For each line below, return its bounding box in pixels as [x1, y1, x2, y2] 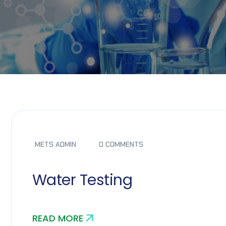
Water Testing [32, 169, 132, 191]
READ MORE [32, 212, 83, 224]
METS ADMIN [35, 140, 76, 149]
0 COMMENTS [99, 140, 143, 149]
